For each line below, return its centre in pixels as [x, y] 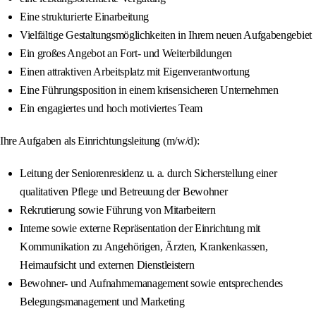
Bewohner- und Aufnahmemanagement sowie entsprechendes [152, 284]
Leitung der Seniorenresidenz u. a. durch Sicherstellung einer [148, 174]
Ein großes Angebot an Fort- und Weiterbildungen [126, 54]
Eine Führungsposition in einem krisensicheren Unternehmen [149, 90]
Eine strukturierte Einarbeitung [85, 17]
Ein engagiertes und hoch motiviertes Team [111, 109]
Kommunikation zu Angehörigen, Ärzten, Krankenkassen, [144, 247]
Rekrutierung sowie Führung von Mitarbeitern [118, 210]
